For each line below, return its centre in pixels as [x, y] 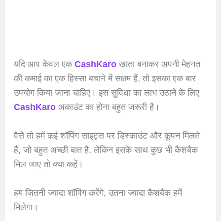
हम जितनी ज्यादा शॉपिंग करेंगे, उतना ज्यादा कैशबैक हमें [98, 193]
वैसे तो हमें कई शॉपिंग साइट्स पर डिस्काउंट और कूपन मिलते [107, 135]
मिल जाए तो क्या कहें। [50, 164]
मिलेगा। [26, 207]
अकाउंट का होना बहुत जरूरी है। [109, 107]
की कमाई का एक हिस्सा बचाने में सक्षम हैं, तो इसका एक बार [105, 79]
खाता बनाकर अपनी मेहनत [158, 64]
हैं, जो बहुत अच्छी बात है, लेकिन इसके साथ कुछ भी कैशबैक [106, 150]
